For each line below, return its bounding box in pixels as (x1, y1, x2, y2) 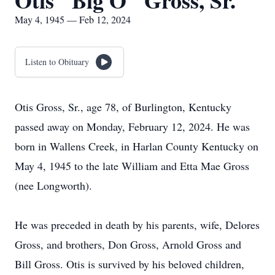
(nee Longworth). (15, 178, 92, 193)
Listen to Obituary (25, 56, 89, 68)
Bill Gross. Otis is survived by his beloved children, (15, 257, 244, 271)
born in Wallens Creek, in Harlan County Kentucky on (15, 139, 258, 153)
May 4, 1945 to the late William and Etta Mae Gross (15, 158, 249, 173)
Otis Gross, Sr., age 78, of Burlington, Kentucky (15, 99, 231, 114)
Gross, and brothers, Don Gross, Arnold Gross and (15, 237, 241, 252)
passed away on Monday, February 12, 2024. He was (15, 119, 250, 134)
